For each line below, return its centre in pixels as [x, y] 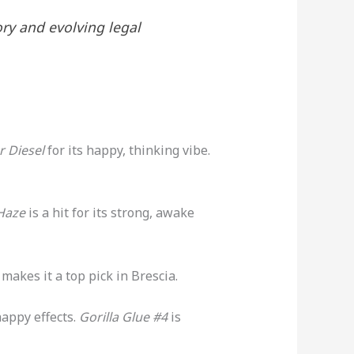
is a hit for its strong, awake [109, 213]
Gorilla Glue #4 [123, 317]
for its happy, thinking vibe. [127, 150]
